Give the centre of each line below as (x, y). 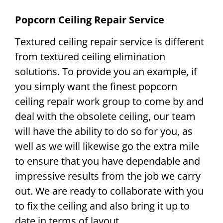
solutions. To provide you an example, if (106, 72)
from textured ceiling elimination (90, 57)
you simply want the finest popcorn (96, 87)
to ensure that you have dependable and (108, 161)
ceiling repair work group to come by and (109, 102)
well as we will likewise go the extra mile (107, 146)
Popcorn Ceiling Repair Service (90, 19)
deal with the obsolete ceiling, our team (105, 116)
